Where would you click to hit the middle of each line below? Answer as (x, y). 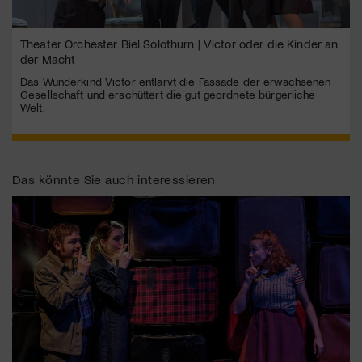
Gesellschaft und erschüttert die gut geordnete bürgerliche (168, 94)
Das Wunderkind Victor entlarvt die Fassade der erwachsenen (176, 81)
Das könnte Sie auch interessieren (114, 179)
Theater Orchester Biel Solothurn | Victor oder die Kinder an (179, 43)
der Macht (48, 59)
